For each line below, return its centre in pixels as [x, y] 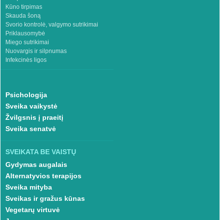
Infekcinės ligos [26, 60]
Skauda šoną [23, 15]
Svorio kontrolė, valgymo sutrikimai [52, 24]
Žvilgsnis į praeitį [34, 117]
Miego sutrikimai [27, 42]
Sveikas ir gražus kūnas [45, 198]
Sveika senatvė [30, 128]
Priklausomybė [25, 33]
